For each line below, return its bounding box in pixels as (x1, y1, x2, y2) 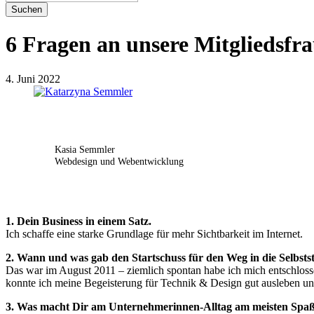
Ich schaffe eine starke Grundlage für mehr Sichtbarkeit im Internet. (6, 228, 303, 240)
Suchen (11, 4, 42, 15)
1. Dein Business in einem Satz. (6, 215, 151, 228)
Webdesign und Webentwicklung (55, 155, 184, 167)
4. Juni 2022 (6, 72, 60, 85)
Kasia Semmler (55, 143, 115, 155)
